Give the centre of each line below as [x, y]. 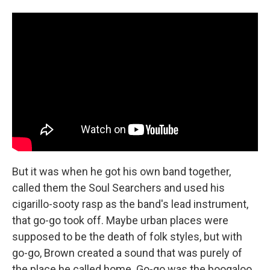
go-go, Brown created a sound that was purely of [127, 253]
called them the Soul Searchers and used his [118, 187]
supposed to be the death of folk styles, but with [127, 236]
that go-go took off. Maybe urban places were [120, 220]
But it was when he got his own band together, [121, 171]
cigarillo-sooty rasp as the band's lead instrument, [130, 204]
